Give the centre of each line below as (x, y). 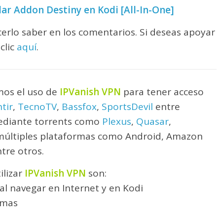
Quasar (152, 122)
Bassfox (79, 107)
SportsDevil (127, 107)
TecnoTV (37, 107)
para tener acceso (162, 92)
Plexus (117, 122)
